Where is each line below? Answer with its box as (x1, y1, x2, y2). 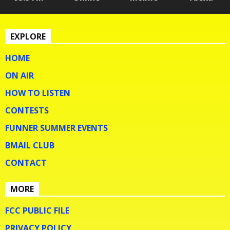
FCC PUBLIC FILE (5, 204, 69, 216)
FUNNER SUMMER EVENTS (5, 122, 108, 133)
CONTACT (5, 157, 47, 168)
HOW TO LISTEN (5, 87, 70, 99)
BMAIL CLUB (5, 139, 54, 151)
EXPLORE (10, 30, 46, 42)
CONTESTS (5, 104, 49, 116)
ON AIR (5, 69, 34, 81)
